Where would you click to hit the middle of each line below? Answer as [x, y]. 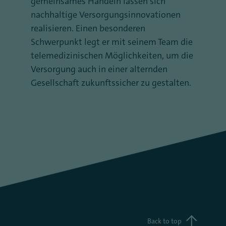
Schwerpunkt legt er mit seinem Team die [112, 42]
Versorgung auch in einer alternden [99, 69]
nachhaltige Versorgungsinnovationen [106, 15]
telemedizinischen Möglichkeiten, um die [112, 55]
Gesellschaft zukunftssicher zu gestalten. [111, 83]
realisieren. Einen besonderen [88, 28]
